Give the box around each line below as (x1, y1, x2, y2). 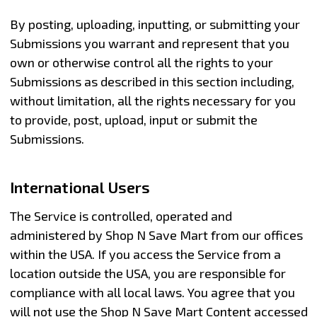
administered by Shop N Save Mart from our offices (9, 226, 303, 243)
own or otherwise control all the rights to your (9, 54, 273, 70)
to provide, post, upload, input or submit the (9, 111, 258, 127)
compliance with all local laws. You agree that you (9, 284, 295, 300)
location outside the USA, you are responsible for (9, 265, 286, 281)
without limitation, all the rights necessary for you (9, 92, 296, 108)
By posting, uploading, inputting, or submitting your (9, 16, 300, 32)
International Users (9, 177, 150, 196)
